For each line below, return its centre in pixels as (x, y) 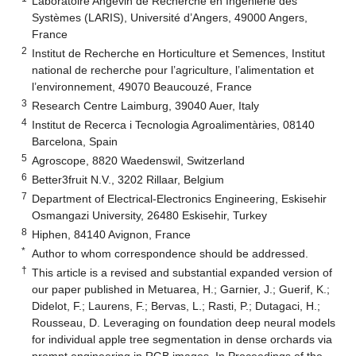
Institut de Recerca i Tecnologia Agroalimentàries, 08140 (174, 124)
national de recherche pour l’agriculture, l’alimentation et (173, 70)
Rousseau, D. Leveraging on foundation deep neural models (184, 322)
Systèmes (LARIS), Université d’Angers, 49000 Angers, (170, 17)
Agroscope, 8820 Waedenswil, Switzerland (139, 160)
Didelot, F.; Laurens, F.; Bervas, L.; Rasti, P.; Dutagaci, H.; (176, 306)
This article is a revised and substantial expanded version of (182, 272)
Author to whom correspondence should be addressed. (170, 253)
